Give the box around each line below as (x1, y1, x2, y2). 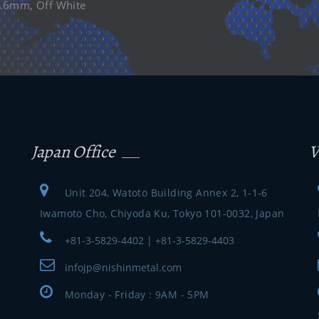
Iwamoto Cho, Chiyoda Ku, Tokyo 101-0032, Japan (40, 206, 285, 220)
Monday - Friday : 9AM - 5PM (64, 288, 209, 301)
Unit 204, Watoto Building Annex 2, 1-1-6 (64, 186, 268, 199)
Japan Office (31, 140, 115, 163)
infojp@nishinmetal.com (64, 261, 182, 274)
